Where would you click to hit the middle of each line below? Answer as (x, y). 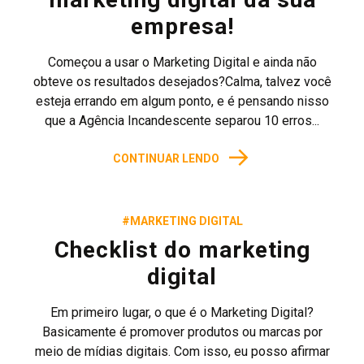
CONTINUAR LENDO (166, 158)
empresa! (182, 26)
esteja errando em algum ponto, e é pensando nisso (182, 101)
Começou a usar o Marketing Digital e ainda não (182, 62)
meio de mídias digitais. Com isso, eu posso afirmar (182, 351)
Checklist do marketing (182, 250)
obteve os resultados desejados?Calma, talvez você (182, 82)
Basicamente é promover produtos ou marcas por (182, 332)
